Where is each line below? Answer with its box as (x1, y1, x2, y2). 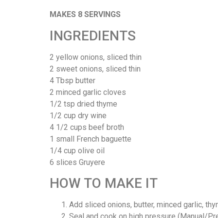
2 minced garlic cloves (50, 87, 126, 97)
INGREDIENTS (50, 27, 136, 44)
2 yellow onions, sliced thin (50, 52, 142, 62)
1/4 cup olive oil (50, 145, 105, 155)
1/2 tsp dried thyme (50, 99, 117, 109)
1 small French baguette (50, 134, 131, 144)
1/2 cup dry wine (50, 110, 107, 120)
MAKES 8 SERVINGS (50, 10, 121, 19)
